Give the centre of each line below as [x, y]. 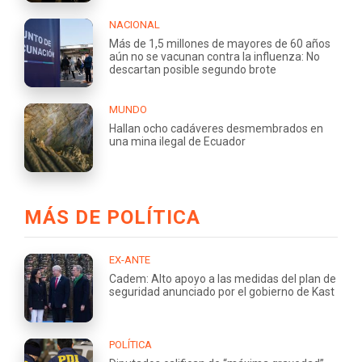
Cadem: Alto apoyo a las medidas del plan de [223, 279]
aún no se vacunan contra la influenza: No [215, 57]
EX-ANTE [130, 260]
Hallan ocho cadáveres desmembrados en [216, 129]
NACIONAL [135, 25]
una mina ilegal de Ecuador [177, 142]
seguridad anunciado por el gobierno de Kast [222, 292]
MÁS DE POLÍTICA [112, 218]
